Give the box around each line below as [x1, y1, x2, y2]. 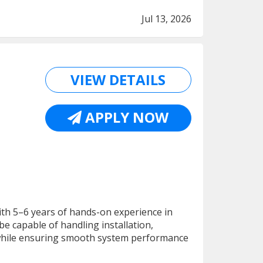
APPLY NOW [82, 107, 169, 127]
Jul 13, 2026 [141, 12, 191, 25]
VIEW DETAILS [70, 70, 166, 89]
